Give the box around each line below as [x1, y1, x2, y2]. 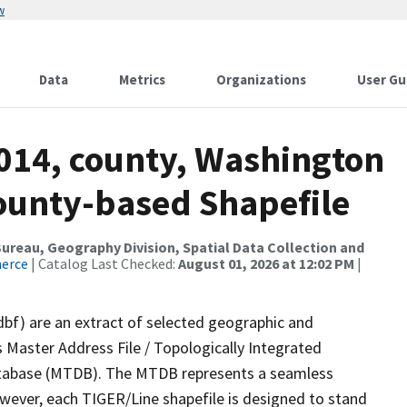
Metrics [119, 71, 165, 88]
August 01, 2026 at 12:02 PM [178, 254, 354, 273]
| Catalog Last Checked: [28, 254, 178, 273]
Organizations [216, 71, 306, 88]
